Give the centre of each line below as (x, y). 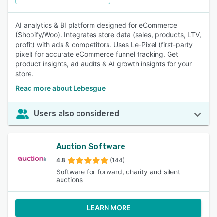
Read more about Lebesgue (61, 88)
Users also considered (77, 114)
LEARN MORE (108, 208)
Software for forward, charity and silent (118, 172)
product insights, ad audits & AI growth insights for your (104, 64)
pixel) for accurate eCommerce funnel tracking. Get (97, 54)
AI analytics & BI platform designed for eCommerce (96, 25)
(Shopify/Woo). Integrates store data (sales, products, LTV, (108, 35)
